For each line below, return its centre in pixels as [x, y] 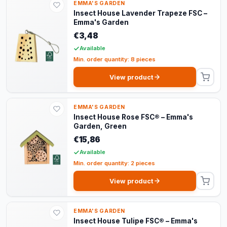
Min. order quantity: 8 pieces [115, 60]
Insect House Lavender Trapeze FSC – [140, 13]
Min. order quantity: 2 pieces [114, 163]
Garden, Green [100, 126]
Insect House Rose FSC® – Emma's [133, 117]
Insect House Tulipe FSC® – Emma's [136, 221]
